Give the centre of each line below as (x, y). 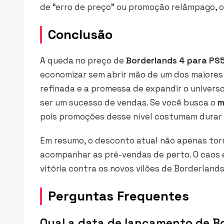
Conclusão (80, 34)
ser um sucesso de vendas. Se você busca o (129, 102)
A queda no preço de (83, 60)
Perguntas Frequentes (118, 196)
